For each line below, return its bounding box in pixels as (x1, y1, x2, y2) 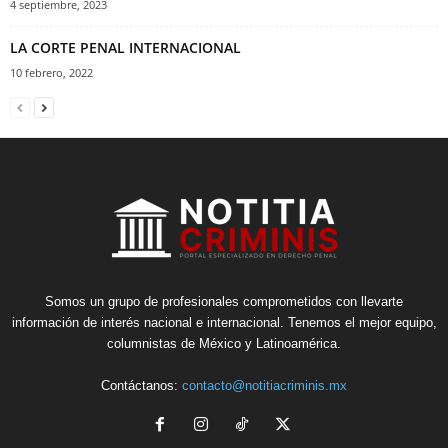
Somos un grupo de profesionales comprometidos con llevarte (45, 294, 403, 310)
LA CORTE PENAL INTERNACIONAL (10, 38, 241, 58)
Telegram (197, 388, 257, 405)
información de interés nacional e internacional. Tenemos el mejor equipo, (11, 315, 437, 331)
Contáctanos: (101, 378, 182, 394)
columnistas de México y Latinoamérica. (107, 336, 341, 352)
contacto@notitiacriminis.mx (182, 378, 347, 394)
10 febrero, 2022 (10, 65, 93, 81)
